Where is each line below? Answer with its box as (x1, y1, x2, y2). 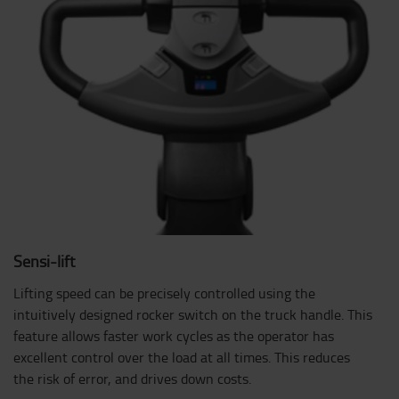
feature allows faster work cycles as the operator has (13, 325, 334, 346)
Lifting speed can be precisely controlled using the (13, 282, 315, 303)
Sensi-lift (13, 249, 75, 272)
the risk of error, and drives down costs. (13, 368, 251, 388)
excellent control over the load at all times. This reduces (13, 346, 350, 367)
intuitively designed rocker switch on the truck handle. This (13, 304, 372, 324)
